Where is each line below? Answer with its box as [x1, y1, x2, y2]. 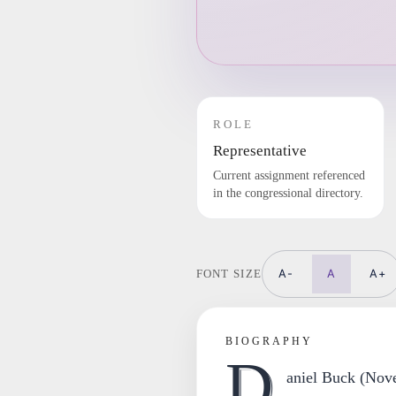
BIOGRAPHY [225, 335, 313, 347]
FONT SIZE [195, 267, 263, 280]
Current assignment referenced [212, 169, 365, 182]
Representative [212, 142, 307, 159]
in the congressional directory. [212, 187, 363, 200]
